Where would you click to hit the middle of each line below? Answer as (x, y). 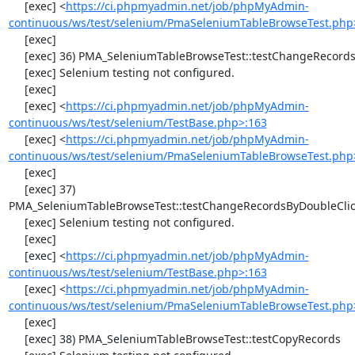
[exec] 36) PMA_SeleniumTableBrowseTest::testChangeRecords (16, 56)
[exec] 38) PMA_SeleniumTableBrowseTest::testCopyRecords (16, 339)
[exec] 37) (16, 189)
